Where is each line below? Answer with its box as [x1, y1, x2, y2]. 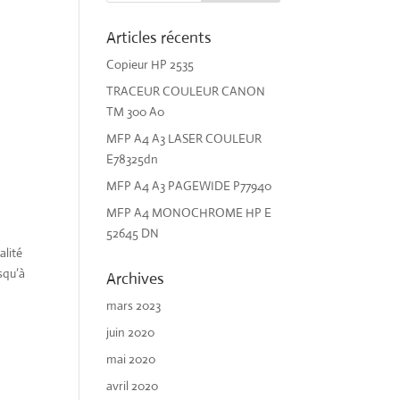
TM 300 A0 [106, 103, 165, 120]
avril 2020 [106, 377, 159, 394]
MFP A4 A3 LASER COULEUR [106, 129, 262, 146]
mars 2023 [106, 296, 162, 313]
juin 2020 [106, 323, 155, 340]
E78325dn [106, 150, 159, 167]
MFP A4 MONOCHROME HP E [106, 204, 272, 221]
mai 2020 [106, 350, 156, 367]
